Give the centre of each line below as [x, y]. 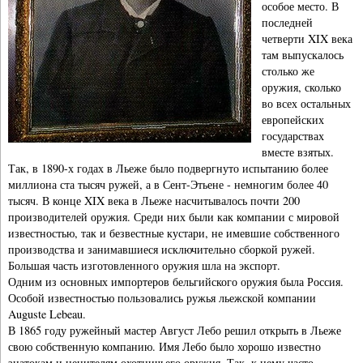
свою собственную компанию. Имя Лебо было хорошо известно [164, 346]
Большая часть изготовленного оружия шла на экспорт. [144, 265]
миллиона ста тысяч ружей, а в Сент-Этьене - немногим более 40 [168, 184]
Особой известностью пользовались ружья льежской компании [162, 297]
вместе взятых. [298, 152]
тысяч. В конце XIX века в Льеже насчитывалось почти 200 [154, 200]
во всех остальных [307, 103]
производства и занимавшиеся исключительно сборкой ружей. [162, 249]
